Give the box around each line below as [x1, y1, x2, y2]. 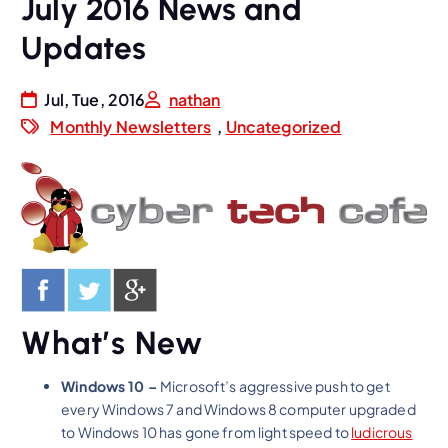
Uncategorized [225, 115, 342, 137]
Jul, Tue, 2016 [41, 88, 146, 110]
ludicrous [351, 423, 413, 442]
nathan [168, 88, 221, 110]
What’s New [21, 324, 204, 363]
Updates [21, 29, 147, 68]
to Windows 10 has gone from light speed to [61, 423, 352, 442]
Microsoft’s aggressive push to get [159, 377, 390, 396]
